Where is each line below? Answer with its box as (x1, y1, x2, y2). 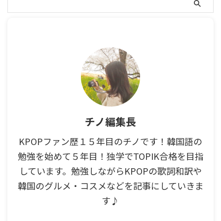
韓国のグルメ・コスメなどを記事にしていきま (17, 179, 204, 192)
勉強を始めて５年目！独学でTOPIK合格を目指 (17, 149, 204, 162)
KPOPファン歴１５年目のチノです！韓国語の (19, 134, 202, 147)
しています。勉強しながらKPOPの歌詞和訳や (19, 164, 202, 177)
